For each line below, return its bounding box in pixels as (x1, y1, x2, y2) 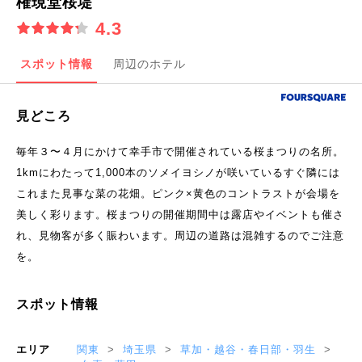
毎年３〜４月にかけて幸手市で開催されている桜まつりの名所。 (16, 145, 344, 158)
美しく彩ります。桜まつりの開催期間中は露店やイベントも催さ (16, 208, 344, 221)
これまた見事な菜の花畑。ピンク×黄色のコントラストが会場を (16, 187, 340, 200)
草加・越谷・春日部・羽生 (180, 343, 320, 356)
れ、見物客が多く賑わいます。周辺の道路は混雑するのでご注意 (16, 229, 344, 242)
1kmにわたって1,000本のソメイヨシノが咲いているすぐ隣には (16, 166, 340, 179)
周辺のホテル (113, 57, 186, 71)
